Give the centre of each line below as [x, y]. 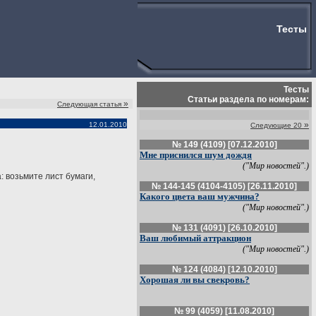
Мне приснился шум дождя [196, 155]
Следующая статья [89, 104]
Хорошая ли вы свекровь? [195, 280]
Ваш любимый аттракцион [195, 238]
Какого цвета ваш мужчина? [200, 196]
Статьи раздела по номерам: [248, 99]
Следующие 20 [276, 125]
